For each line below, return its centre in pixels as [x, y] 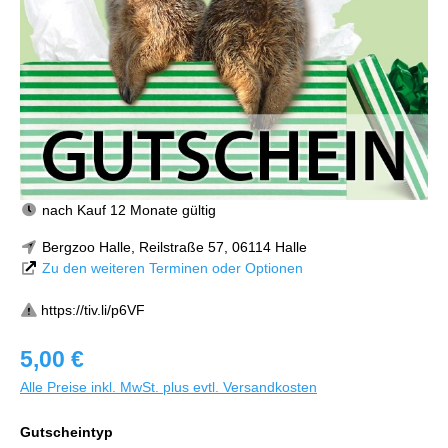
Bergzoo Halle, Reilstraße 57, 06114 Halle [172, 247]
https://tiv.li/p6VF [92, 310]
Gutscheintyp [66, 432]
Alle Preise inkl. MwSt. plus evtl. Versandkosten [168, 387]
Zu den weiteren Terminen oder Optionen [172, 268]
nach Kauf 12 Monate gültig [126, 210]
